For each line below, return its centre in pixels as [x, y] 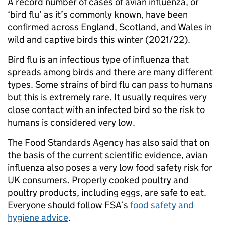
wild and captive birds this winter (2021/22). [99, 39]
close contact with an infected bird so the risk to [106, 110]
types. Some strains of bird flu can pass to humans [110, 85]
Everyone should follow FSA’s [69, 205]
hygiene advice [38, 218]
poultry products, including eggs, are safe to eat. [107, 193]
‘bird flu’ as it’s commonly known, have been [98, 14]
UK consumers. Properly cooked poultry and [98, 180]
